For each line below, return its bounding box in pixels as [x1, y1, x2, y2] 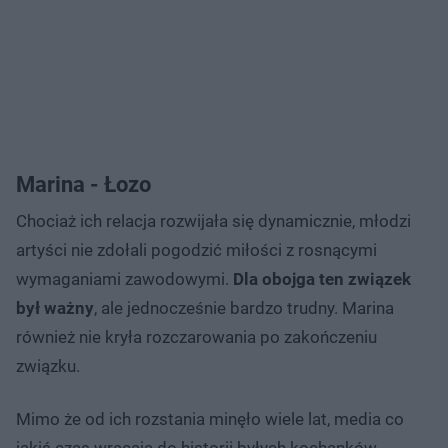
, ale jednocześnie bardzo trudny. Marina [94, 297, 394, 318]
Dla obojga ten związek [229, 268, 411, 289]
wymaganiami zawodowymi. [16, 268, 229, 289]
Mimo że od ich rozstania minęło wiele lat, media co [16, 408, 404, 429]
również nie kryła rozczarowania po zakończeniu [16, 326, 377, 347]
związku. [16, 355, 84, 376]
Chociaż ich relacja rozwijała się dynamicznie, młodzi [16, 210, 411, 231]
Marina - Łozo [16, 171, 151, 197]
